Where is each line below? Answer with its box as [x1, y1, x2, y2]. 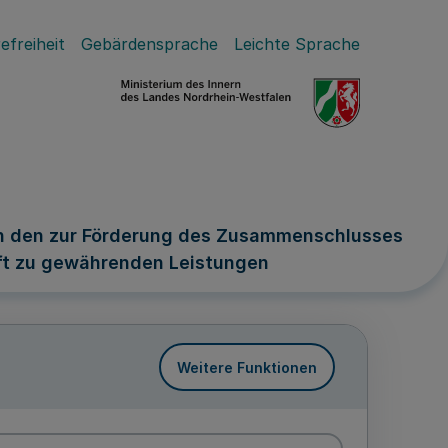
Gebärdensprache [81, 34, 218, 54]
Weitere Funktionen [177, 358, 317, 376]
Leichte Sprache [234, 34, 360, 54]
